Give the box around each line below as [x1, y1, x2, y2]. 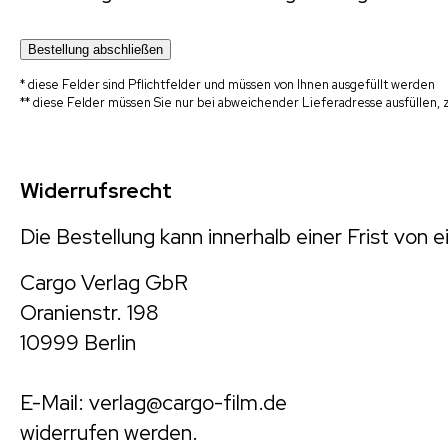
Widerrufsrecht [20, 177, 172, 205]
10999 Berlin [20, 329, 136, 357]
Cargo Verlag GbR [20, 269, 188, 297]
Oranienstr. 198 [20, 299, 159, 327]
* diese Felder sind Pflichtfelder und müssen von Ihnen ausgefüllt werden [20, 76, 435, 94]
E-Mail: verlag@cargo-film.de [20, 389, 287, 417]
